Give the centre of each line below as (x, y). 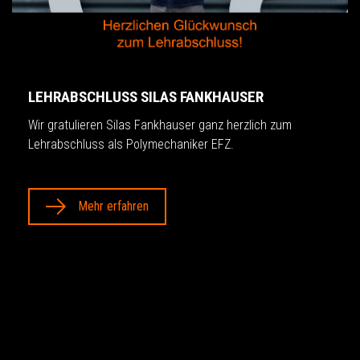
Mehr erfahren (113, 207)
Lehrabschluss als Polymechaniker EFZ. (131, 145)
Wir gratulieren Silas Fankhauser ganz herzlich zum (160, 125)
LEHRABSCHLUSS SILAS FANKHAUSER (146, 97)
